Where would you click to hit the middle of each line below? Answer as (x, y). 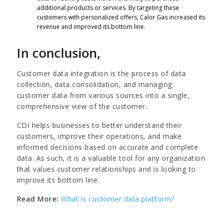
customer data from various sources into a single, (103, 95)
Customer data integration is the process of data (101, 73)
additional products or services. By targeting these (108, 7)
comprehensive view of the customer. (83, 106)
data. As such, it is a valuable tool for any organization (111, 158)
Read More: (38, 199)
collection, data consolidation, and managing (94, 84)
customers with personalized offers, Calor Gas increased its (121, 17)
